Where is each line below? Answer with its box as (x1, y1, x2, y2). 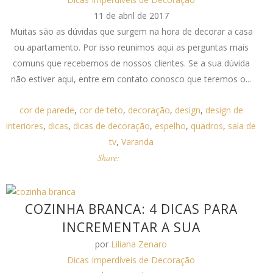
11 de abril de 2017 (93, 10, 169, 21)
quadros (191, 120, 224, 132)
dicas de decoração (73, 120, 151, 132)
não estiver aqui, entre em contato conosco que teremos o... (11, 73, 252, 85)
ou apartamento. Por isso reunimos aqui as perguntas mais (13, 41, 249, 53)
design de (205, 104, 243, 116)
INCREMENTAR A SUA (62, 219, 200, 236)
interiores (6, 120, 44, 132)
